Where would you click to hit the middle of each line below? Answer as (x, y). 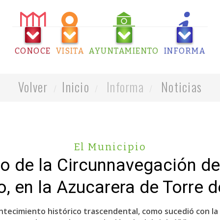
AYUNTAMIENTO (124, 51)
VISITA (70, 51)
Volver (33, 87)
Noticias (182, 87)
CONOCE (33, 51)
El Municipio (110, 147)
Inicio (76, 87)
